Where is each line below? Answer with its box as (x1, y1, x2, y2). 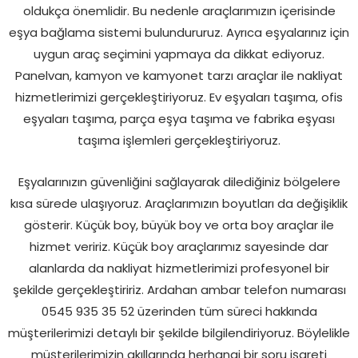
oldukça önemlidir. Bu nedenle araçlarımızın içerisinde (22, 2, 336, 19)
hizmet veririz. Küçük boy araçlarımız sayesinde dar (30, 237, 328, 255)
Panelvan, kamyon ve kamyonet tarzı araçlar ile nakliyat (15, 66, 343, 84)
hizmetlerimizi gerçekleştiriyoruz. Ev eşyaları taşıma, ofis (15, 88, 343, 105)
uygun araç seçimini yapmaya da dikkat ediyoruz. (34, 45, 324, 62)
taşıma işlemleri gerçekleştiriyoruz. (78, 131, 280, 149)
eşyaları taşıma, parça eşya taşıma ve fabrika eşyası (23, 109, 335, 127)
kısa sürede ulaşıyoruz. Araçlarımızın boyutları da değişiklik (10, 194, 348, 212)
